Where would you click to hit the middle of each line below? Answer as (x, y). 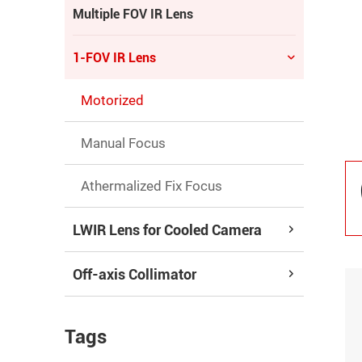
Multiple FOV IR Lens (133, 14)
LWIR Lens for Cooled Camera (167, 229)
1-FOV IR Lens (114, 57)
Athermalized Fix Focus (152, 186)
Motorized (112, 100)
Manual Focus (123, 143)
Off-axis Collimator (135, 274)
